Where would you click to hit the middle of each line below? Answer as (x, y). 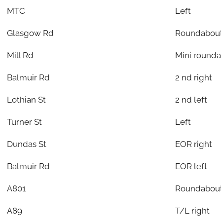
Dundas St (26, 144)
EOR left (191, 166)
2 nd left (191, 99)
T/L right (192, 210)
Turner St (24, 122)
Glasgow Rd (30, 33)
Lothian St (26, 99)
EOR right (193, 144)
